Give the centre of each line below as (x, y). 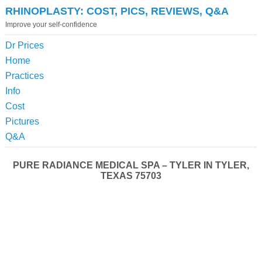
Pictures (22, 121)
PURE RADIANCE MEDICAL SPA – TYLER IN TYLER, (131, 165)
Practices (24, 75)
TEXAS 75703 (131, 175)
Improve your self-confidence (51, 24)
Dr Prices (24, 45)
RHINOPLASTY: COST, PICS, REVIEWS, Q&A (117, 11)
